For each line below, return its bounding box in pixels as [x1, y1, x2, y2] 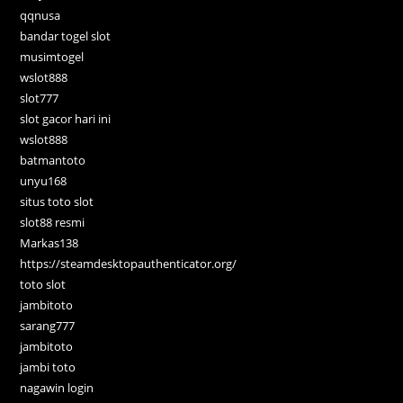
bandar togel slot [20, 28, 112, 45]
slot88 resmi [20, 214, 85, 231]
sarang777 [20, 318, 76, 335]
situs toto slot [20, 193, 94, 210]
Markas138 [20, 235, 79, 252]
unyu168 [20, 173, 67, 190]
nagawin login [20, 380, 94, 397]
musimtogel [20, 49, 85, 66]
